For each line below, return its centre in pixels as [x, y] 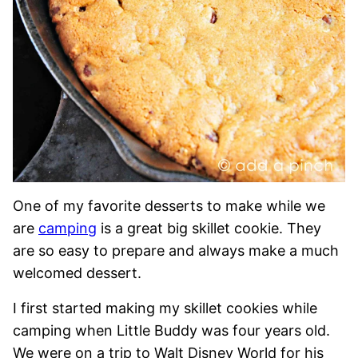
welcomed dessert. [77, 273]
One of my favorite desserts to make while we [169, 206]
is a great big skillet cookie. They [209, 228]
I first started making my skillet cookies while [165, 308]
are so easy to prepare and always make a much [176, 251]
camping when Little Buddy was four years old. [171, 330]
